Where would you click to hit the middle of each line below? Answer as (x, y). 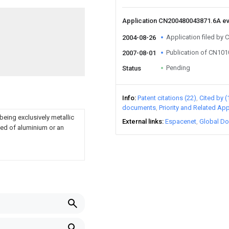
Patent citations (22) (167, 98)
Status (132, 68)
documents (139, 108)
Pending (178, 68)
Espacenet (181, 121)
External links (142, 121)
